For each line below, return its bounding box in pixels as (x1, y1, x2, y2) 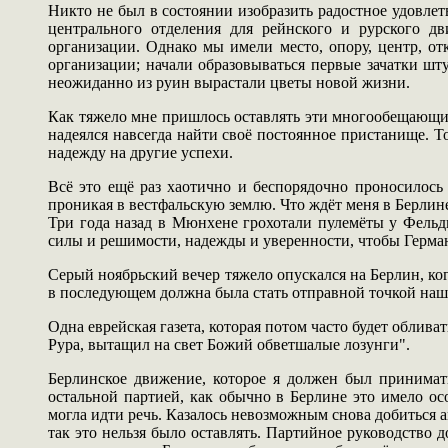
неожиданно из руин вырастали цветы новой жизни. (48, 73, 410, 91)
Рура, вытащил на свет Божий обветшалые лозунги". (48, 335, 410, 353)
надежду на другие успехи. (48, 143, 233, 161)
